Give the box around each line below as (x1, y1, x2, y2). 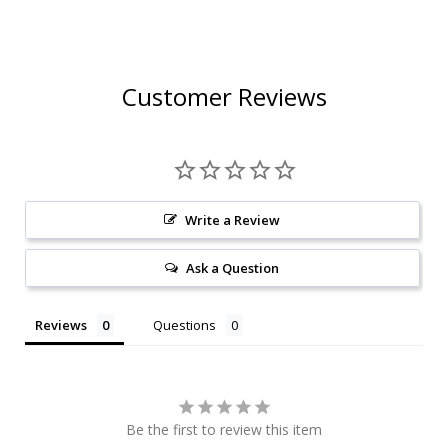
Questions (153, 315, 216, 334)
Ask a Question (186, 258, 280, 277)
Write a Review (185, 210, 281, 229)
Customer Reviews (121, 79, 327, 113)
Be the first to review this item (126, 419, 322, 439)
